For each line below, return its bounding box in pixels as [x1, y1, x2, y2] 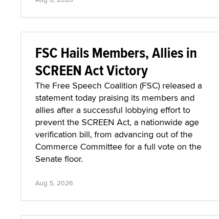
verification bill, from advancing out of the [35, 128, 193, 140]
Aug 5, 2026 [35, 178, 73, 188]
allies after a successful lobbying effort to [35, 104, 190, 116]
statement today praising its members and [35, 91, 195, 104]
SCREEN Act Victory [35, 60, 148, 81]
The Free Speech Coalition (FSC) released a [35, 79, 202, 91]
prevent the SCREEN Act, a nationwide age [35, 116, 199, 128]
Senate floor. [35, 153, 83, 165]
